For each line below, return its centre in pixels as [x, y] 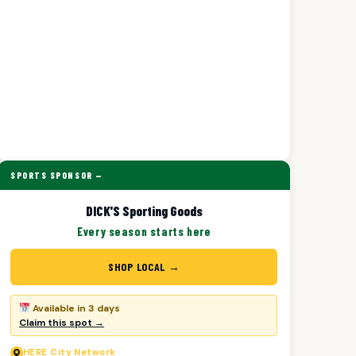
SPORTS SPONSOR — [57, 175]
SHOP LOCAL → [144, 267]
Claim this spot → [62, 323]
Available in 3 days [75, 308]
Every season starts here [144, 231]
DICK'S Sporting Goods [144, 211]
